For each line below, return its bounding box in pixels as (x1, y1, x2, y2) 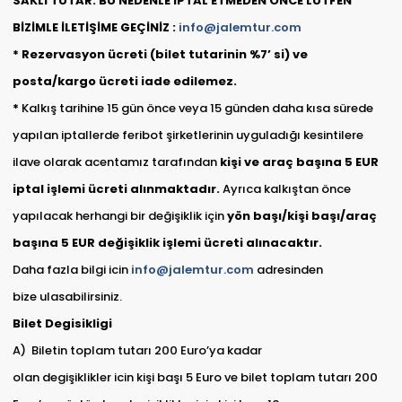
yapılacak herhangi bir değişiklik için (12, 207, 227, 225)
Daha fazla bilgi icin (12, 261, 131, 279)
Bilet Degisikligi (12, 315, 112, 333)
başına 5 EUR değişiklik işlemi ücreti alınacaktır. (12, 234, 322, 252)
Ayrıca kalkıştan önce (222, 180, 351, 198)
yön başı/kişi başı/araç (226, 207, 377, 225)
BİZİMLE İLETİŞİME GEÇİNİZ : (12, 19, 179, 37)
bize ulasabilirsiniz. (12, 288, 125, 306)
